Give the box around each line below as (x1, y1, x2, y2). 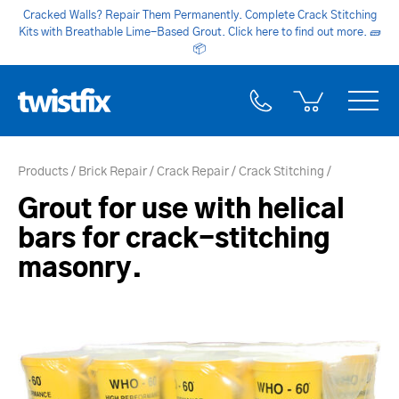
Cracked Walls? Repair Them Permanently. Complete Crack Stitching (22, 9, 377, 21)
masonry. (18, 255, 142, 282)
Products (18, 165, 69, 178)
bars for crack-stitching (18, 225, 330, 253)
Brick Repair (78, 165, 147, 178)
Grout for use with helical (18, 196, 345, 224)
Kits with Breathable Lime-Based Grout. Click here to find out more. (18, 26, 370, 38)
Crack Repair (157, 165, 229, 178)
